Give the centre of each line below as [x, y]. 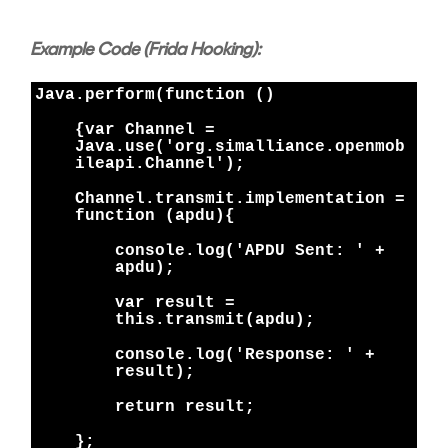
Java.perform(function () [155, 95]
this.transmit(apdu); [220, 320]
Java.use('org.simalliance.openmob [240, 147]
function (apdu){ [155, 216]
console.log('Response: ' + [245, 355]
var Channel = [150, 130]
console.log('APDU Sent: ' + [250, 251]
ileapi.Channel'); [160, 164]
